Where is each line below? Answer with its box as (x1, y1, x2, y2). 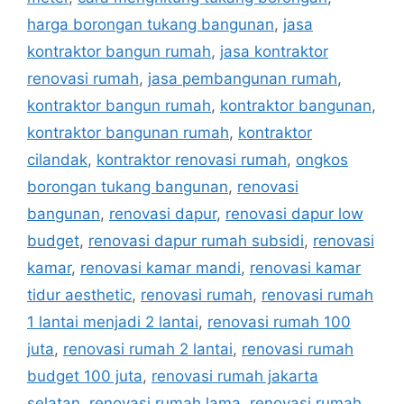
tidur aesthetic (27, 285, 132, 304)
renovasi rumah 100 (207, 312, 351, 331)
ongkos (296, 150, 348, 169)
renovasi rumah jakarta (151, 366, 318, 385)
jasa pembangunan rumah (148, 69, 337, 87)
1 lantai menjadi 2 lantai (27, 312, 198, 331)
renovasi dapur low (225, 204, 363, 223)
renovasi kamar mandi (80, 258, 241, 277)
